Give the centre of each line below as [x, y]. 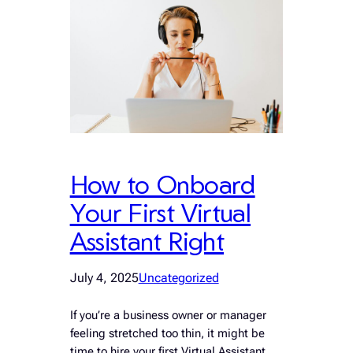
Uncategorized [178, 277]
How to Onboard [162, 184]
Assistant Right [147, 240]
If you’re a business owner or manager [168, 315]
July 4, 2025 [104, 277]
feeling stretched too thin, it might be [167, 333]
